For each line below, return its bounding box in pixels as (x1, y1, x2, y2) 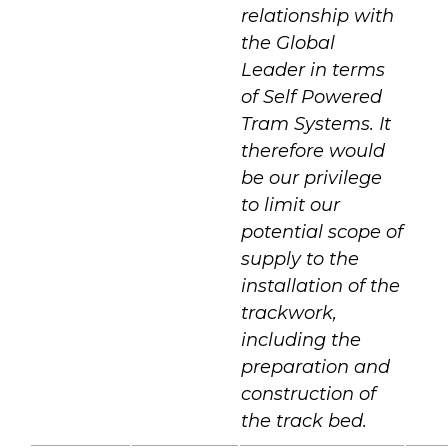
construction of (241, 382, 376, 405)
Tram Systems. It (241, 112, 391, 135)
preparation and (241, 355, 390, 378)
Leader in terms (241, 58, 385, 81)
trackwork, (241, 301, 337, 324)
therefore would (241, 139, 385, 162)
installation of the (241, 274, 400, 297)
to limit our (241, 193, 340, 216)
